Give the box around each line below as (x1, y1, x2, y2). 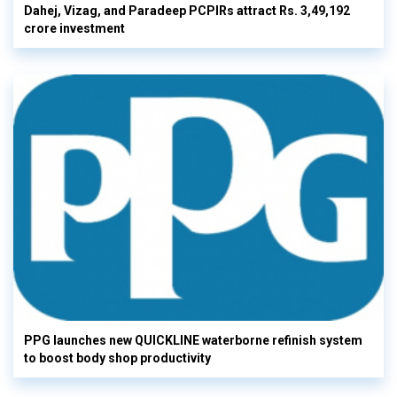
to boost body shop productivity (24, 351, 211, 366)
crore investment (24, 20, 125, 35)
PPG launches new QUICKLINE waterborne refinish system (24, 333, 362, 348)
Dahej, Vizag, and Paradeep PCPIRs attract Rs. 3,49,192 (24, 3, 350, 18)
